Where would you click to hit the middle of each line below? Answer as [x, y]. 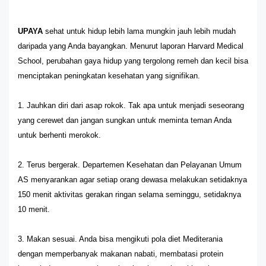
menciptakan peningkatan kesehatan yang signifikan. [109, 76]
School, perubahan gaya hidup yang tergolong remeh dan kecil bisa [133, 61]
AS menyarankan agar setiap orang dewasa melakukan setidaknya [132, 180]
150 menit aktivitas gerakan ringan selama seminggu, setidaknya [129, 194]
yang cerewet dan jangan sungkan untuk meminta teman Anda [125, 120]
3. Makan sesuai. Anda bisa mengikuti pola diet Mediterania [120, 239]
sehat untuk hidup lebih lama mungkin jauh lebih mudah [139, 31]
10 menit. [34, 209]
